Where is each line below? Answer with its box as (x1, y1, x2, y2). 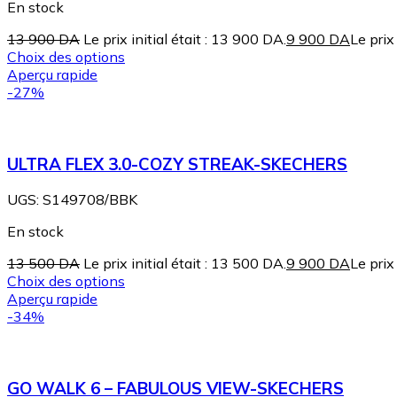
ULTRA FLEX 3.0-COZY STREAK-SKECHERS (7, 152, 347, 175)
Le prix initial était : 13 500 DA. (83, 254, 286, 273)
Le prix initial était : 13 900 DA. (83, 29, 286, 48)
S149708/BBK (43, 191, 137, 209)
